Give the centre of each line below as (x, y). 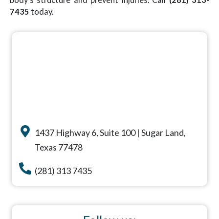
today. (41, 12)
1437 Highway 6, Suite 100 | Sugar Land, (110, 132)
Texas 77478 (58, 147)
